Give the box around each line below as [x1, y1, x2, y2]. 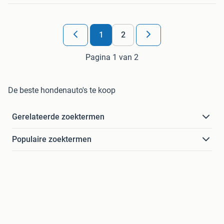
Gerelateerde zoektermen [12, 112, 104, 122]
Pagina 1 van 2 [85, 52, 138, 62]
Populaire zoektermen [12, 134, 91, 144]
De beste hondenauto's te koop [8, 85, 115, 95]
